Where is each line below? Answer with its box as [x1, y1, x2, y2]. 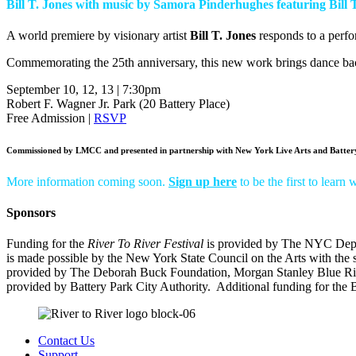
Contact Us [38, 334, 95, 348]
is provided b [203, 237, 272, 251]
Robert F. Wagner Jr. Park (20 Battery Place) [6, 96, 230, 110]
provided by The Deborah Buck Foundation [6, 265, 227, 280]
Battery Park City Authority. [70, 280, 216, 294]
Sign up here [168, 174, 237, 188]
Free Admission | [6, 110, 94, 125]
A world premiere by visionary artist [6, 28, 190, 42]
